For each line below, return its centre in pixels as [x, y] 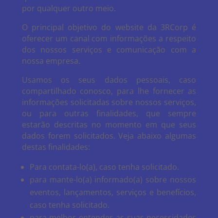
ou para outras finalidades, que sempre [109, 113]
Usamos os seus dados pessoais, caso [109, 80]
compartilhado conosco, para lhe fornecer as [109, 91]
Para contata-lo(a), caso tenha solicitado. [104, 167]
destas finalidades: [56, 147]
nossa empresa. [51, 61]
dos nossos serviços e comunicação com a [109, 50]
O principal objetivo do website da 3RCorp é [109, 27]
